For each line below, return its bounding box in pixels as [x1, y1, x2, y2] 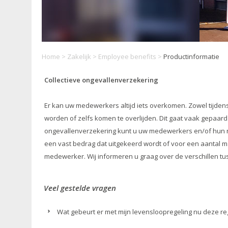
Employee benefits [98, 52, 156, 61]
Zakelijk [67, 52, 91, 61]
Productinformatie [163, 52, 219, 61]
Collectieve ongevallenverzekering [44, 75, 158, 84]
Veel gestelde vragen [44, 183, 116, 193]
